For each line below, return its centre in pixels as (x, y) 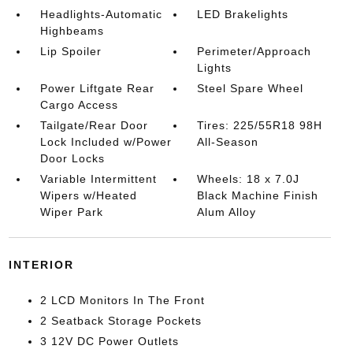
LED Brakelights (243, 14)
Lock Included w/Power (106, 141)
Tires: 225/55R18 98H (260, 125)
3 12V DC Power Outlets (109, 341)
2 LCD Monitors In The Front (122, 300)
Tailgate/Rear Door (94, 125)
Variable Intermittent (98, 178)
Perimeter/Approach (255, 51)
